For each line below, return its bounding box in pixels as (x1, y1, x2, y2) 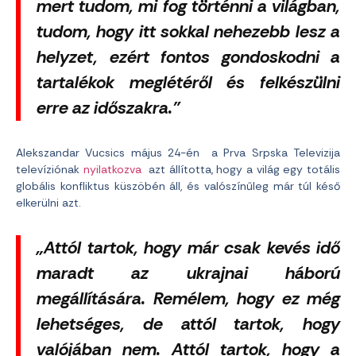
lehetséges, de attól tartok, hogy (37, 313, 340, 335)
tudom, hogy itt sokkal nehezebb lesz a (37, 21, 340, 43)
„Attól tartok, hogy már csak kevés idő (37, 237, 340, 259)
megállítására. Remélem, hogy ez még (37, 288, 340, 310)
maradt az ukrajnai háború (37, 262, 340, 284)
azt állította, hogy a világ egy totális (141, 162, 341, 176)
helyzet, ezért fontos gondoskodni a (37, 46, 340, 68)
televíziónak (16, 162, 83, 176)
